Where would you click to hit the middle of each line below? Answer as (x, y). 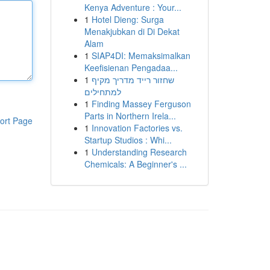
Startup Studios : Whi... (128, 140)
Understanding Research (139, 152)
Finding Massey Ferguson (141, 104)
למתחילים (102, 92)
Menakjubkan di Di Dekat (132, 31)
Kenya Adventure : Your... (133, 7)
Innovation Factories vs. (137, 128)
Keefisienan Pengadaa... (131, 67)
